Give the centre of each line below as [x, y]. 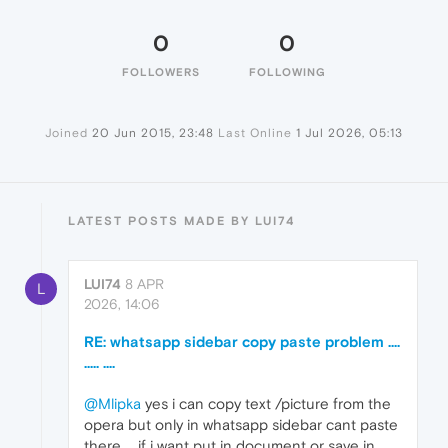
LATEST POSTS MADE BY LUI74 [181, 221]
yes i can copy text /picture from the [266, 404]
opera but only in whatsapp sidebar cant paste [241, 425]
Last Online [255, 133]
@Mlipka [112, 404]
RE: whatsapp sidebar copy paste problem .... [242, 342]
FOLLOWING [287, 72]
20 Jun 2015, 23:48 [153, 133]
